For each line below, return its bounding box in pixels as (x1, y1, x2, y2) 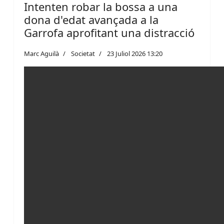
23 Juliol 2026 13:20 (107, 49, 162, 58)
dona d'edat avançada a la (24, 12, 158, 27)
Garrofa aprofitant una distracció (24, 25, 194, 40)
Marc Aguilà (24, 49, 59, 58)
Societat (71, 49, 95, 58)
